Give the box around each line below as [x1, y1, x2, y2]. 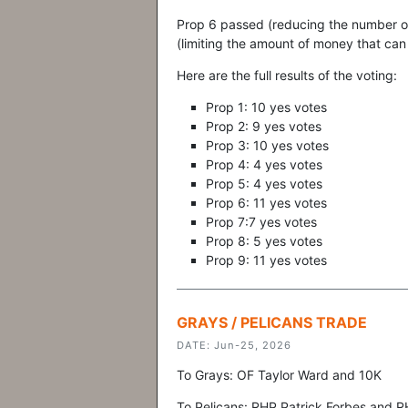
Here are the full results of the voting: [177, 67, 397, 83]
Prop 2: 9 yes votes [206, 118, 321, 134]
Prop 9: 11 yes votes [206, 252, 327, 268]
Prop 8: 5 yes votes [206, 233, 322, 249]
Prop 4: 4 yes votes [206, 157, 322, 172]
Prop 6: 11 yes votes [206, 195, 327, 210]
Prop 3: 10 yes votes [206, 138, 329, 153]
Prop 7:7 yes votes [206, 214, 317, 229]
